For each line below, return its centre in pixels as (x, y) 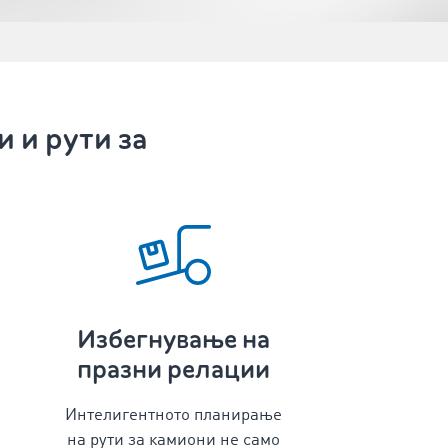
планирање (237, 415)
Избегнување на (173, 339)
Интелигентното (129, 415)
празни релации (173, 369)
